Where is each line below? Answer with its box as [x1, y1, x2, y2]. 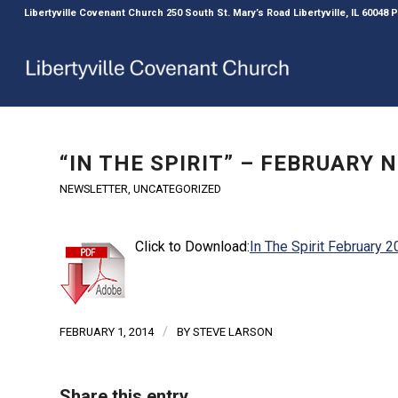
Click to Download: [135, 237, 250, 255]
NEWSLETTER [60, 182, 128, 195]
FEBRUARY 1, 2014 [60, 324, 154, 338]
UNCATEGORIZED [133, 182, 221, 195]
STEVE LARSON [193, 324, 273, 338]
